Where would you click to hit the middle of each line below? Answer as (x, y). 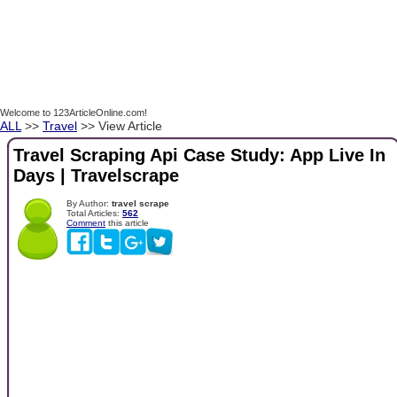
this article (127, 222)
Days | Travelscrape (96, 176)
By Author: (89, 203)
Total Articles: (94, 213)
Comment (86, 222)
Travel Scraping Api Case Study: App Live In (199, 156)
